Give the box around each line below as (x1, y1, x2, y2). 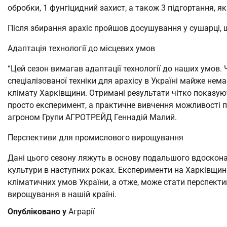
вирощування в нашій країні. (8, 189, 117, 199)
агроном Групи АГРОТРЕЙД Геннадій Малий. (8, 112, 177, 122)
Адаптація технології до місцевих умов (8, 43, 155, 53)
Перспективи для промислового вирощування (8, 132, 183, 142)
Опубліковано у (8, 206, 68, 216)
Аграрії (68, 206, 95, 216)
